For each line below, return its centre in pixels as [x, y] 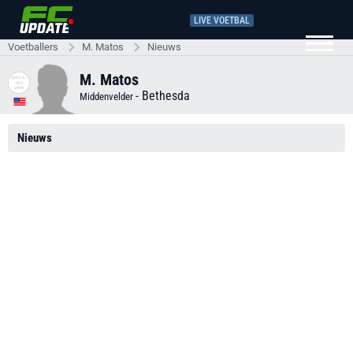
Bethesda [166, 95]
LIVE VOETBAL [222, 20]
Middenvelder [108, 96]
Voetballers [33, 47]
